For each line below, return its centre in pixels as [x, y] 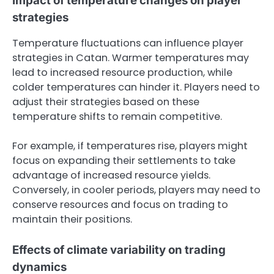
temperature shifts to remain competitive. [117, 116]
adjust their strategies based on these [106, 102]
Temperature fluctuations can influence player [128, 43]
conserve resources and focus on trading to [120, 204]
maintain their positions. [72, 219]
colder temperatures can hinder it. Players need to [136, 87]
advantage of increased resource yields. [111, 175]
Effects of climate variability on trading [119, 250]
